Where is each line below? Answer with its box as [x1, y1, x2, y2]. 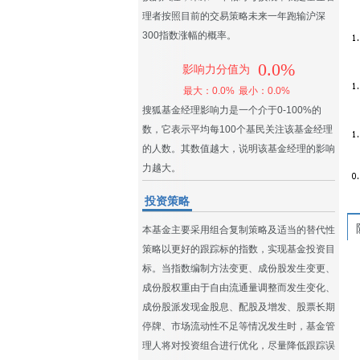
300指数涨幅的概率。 [142, 30, 236, 41]
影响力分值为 [182, 63, 250, 76]
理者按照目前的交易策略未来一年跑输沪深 [142, 10, 325, 22]
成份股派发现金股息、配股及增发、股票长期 [142, 301, 335, 313]
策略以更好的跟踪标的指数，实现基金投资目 [142, 243, 335, 255]
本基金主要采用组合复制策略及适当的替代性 [142, 224, 335, 235]
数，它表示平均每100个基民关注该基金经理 [142, 124, 333, 135]
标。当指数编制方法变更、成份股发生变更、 [142, 263, 335, 274]
